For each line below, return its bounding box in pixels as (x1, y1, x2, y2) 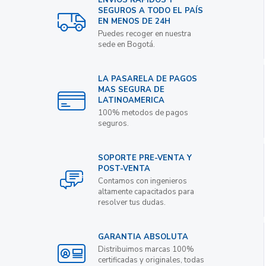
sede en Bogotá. (98, 39, 156, 50)
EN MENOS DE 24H (98, 15, 171, 27)
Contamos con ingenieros (98, 175, 188, 186)
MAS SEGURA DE (98, 84, 165, 95)
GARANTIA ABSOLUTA (98, 231, 189, 242)
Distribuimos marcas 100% (98, 243, 195, 255)
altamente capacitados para (98, 186, 195, 197)
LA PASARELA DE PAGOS (98, 73, 198, 84)
